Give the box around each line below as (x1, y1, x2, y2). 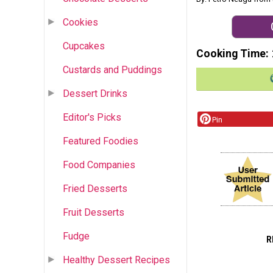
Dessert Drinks (63, 87, 127, 99)
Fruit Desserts (63, 206, 124, 218)
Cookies (63, 16, 98, 28)
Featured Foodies (63, 135, 138, 147)
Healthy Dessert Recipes (63, 253, 170, 266)
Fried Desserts (63, 182, 127, 194)
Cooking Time (196, 47, 266, 60)
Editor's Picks (63, 111, 121, 123)
